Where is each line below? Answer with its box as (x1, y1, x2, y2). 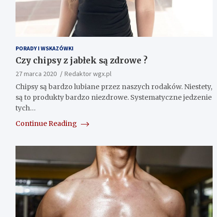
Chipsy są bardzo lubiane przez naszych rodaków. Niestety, (15, 82, 212, 91)
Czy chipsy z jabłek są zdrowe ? (15, 55, 148, 66)
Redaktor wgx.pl (64, 69, 111, 78)
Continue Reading (15, 119, 78, 128)
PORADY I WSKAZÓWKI (15, 44, 74, 52)
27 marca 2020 (15, 69, 57, 78)
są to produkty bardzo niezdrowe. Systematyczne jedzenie (15, 93, 212, 102)
